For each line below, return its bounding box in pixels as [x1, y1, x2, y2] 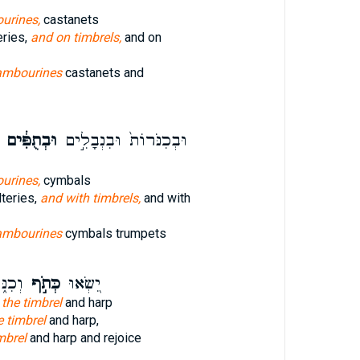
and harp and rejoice [26, 330, 141, 346]
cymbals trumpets [61, 226, 166, 241]
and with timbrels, [39, 190, 141, 206]
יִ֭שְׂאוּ [59, 273, 100, 294]
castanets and [61, 65, 144, 80]
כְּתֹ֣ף [22, 273, 60, 294]
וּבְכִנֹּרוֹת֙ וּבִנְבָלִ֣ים [56, 130, 187, 151]
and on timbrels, [30, 30, 121, 45]
